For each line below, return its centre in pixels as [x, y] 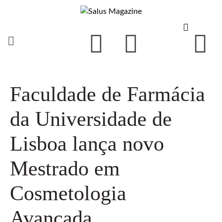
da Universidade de [91, 119]
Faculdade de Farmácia [108, 94]
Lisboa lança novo [87, 143]
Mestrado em [65, 168]
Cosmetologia [68, 193]
